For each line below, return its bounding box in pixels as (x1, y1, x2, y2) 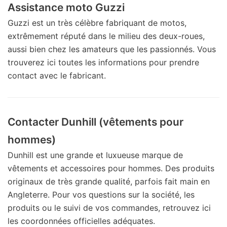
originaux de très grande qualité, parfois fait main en (8, 176, 210, 186)
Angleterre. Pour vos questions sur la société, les (8, 189, 195, 200)
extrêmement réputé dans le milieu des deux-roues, (8, 30, 205, 41)
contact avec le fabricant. (8, 70, 106, 81)
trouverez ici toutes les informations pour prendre (8, 57, 199, 67)
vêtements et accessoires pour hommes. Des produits (8, 163, 214, 173)
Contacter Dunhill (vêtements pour (8, 115, 183, 128)
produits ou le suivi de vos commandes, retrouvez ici (8, 202, 211, 213)
